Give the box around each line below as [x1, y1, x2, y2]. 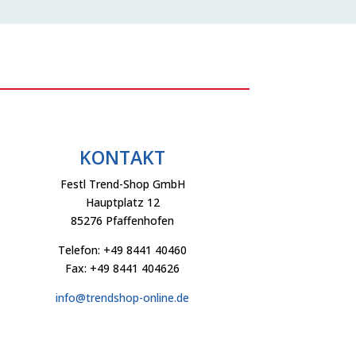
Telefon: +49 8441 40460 [58, 242, 188, 258]
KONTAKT [79, 145, 166, 171]
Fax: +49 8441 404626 [65, 261, 180, 277]
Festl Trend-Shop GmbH [60, 176, 185, 192]
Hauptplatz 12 [85, 195, 160, 211]
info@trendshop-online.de [56, 290, 190, 306]
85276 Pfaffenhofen [71, 213, 175, 229]
